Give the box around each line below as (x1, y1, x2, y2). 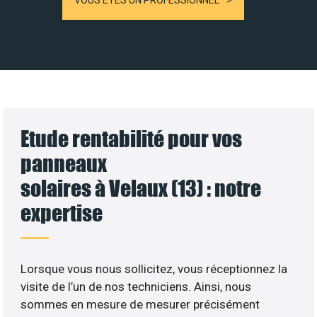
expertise (21, 199, 103, 226)
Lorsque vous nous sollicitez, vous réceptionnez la (21, 261, 288, 276)
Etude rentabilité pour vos (21, 125, 243, 151)
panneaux (21, 149, 108, 176)
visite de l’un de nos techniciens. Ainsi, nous (21, 279, 252, 294)
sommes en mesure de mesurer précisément (21, 296, 260, 311)
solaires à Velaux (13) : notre (21, 174, 262, 201)
